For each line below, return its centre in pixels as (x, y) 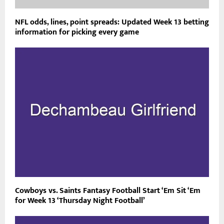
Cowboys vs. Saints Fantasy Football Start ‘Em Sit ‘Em (108, 190)
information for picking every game (77, 32)
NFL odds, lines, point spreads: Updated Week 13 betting (112, 22)
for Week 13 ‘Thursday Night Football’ (80, 200)
